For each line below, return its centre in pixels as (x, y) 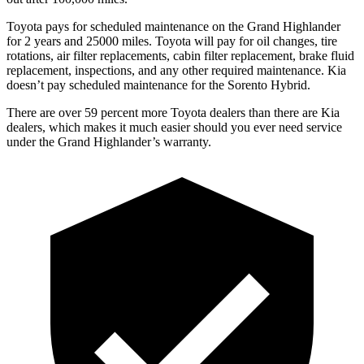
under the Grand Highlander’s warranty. (109, 141)
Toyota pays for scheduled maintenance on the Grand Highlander (173, 26)
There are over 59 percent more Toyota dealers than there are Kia (173, 112)
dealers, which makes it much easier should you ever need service (174, 127)
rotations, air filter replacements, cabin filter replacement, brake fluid (180, 55)
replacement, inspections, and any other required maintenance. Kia (176, 70)
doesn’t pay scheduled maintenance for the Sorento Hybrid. (158, 84)
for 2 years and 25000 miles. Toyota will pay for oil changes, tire (172, 41)
